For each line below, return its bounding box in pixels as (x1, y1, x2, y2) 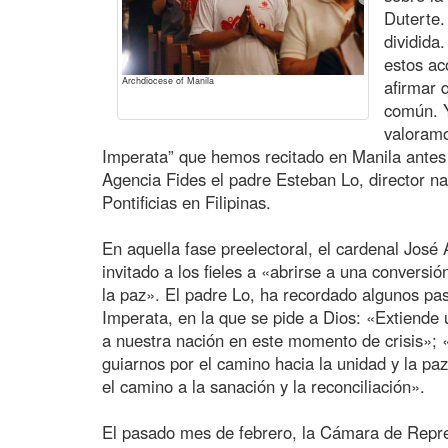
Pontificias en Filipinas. (102, 189, 271, 214)
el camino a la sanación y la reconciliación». (102, 373, 425, 398)
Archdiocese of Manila (122, 73, 214, 87)
